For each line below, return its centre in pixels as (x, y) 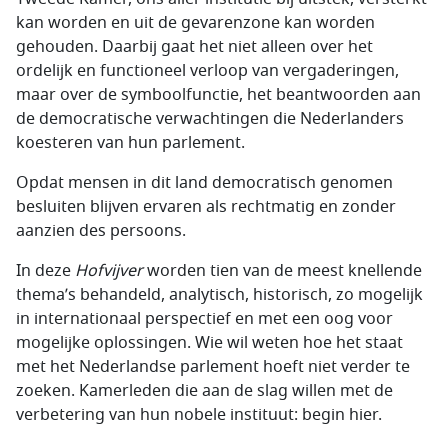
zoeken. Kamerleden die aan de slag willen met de (204, 391)
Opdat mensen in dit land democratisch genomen (204, 183)
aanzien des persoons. (101, 231)
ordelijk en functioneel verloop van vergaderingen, (207, 71)
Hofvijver (109, 271)
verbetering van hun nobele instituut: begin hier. (199, 415)
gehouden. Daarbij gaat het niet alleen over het (194, 47)
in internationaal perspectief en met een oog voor (204, 319)
